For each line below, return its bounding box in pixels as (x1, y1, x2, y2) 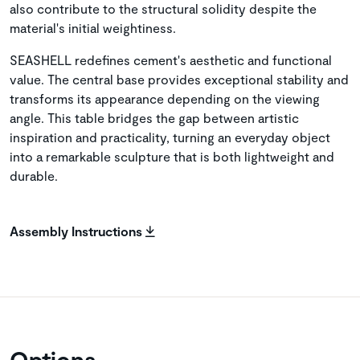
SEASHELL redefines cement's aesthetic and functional (10, 52, 332, 68)
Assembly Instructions (10, 223, 145, 239)
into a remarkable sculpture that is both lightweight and (10, 149, 334, 165)
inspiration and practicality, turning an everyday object (10, 129, 330, 145)
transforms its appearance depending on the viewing (10, 91, 320, 107)
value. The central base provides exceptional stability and (10, 72, 349, 88)
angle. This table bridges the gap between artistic (10, 110, 299, 126)
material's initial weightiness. (10, 20, 176, 36)
